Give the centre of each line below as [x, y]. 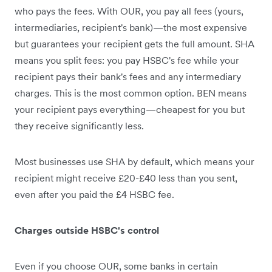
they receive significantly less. [79, 126]
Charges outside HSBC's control [87, 230]
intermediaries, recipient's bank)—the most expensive [131, 28]
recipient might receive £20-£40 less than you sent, [126, 178]
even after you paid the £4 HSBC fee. [94, 195]
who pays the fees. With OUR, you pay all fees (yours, [129, 11]
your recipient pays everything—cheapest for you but [130, 110]
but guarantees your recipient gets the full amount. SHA [134, 44]
